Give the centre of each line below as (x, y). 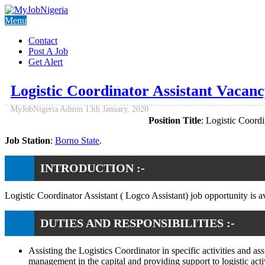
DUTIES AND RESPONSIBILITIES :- (138, 223)
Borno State (77, 140)
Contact (43, 41)
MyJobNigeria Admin (47, 109)
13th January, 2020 (117, 109)
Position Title (175, 120)
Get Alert (46, 62)
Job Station (28, 140)
